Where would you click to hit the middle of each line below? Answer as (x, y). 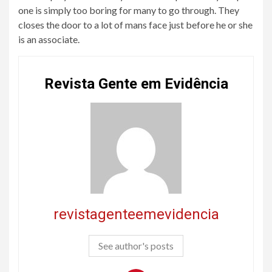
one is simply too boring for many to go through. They (129, 10)
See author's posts (136, 246)
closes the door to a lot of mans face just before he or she (135, 25)
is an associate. (49, 39)
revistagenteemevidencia (136, 214)
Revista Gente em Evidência (136, 84)
